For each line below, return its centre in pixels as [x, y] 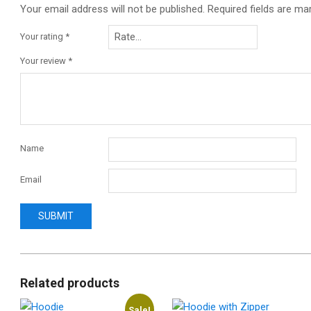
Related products [70, 283]
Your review [44, 60]
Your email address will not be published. [112, 9]
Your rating [43, 36]
